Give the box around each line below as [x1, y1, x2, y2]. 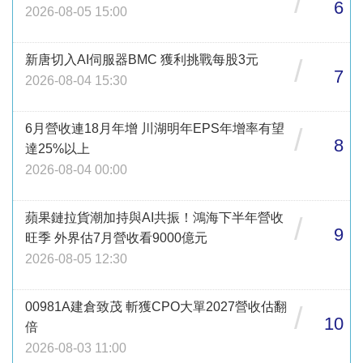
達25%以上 [25, 142, 90, 156]
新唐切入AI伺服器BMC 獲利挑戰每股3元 [25, 53, 258, 67]
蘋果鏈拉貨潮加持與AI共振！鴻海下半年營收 [25, 211, 284, 225]
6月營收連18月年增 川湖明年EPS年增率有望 [25, 122, 284, 136]
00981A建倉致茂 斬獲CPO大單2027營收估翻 [25, 300, 287, 314]
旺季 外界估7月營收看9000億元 [25, 231, 207, 246]
